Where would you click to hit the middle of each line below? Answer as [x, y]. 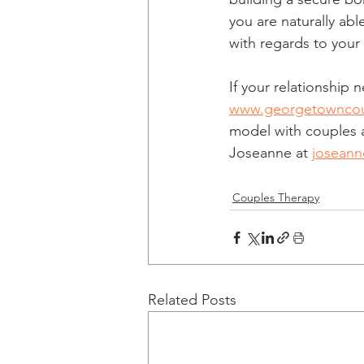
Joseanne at [271, 153]
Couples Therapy [276, 197]
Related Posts [192, 300]
